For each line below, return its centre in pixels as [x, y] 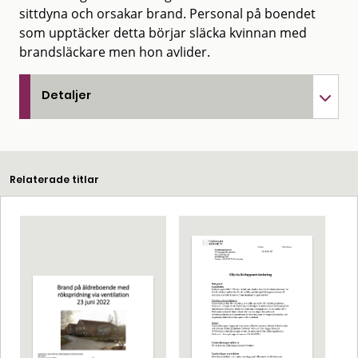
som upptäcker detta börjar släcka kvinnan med [163, 32]
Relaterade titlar [54, 179]
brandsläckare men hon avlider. [115, 52]
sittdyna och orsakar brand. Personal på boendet [167, 13]
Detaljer [66, 95]
